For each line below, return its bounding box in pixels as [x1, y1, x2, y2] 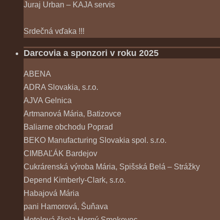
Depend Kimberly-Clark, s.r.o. [24, 176, 126, 185]
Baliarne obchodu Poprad [24, 123, 113, 132]
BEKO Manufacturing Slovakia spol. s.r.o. [24, 136, 166, 145]
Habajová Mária [24, 189, 79, 198]
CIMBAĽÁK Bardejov [24, 149, 97, 158]
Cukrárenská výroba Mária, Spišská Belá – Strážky [24, 163, 200, 171]
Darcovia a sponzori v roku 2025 [24, 48, 159, 58]
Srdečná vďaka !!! [24, 27, 84, 36]
